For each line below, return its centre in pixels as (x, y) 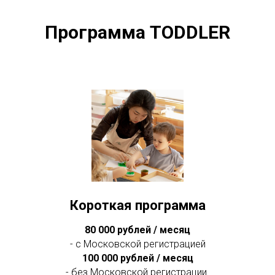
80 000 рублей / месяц (137, 230)
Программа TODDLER (137, 32)
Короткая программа (137, 205)
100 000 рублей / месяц (137, 258)
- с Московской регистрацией (137, 244)
